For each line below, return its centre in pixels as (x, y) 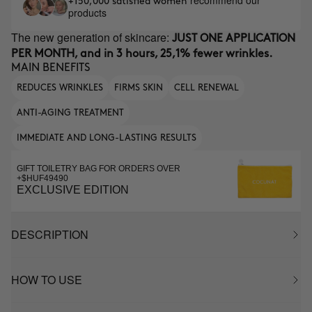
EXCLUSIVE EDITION (73, 190)
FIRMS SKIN (139, 88)
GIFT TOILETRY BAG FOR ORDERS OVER (99, 169)
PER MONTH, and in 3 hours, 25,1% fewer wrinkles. (142, 54)
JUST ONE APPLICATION (234, 39)
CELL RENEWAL (206, 88)
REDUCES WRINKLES (60, 88)
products (87, 13)
